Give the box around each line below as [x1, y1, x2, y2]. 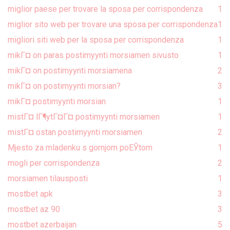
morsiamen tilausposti [8, 173, 88, 183]
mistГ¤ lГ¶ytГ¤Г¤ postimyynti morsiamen [8, 111, 160, 122]
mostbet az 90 [8, 204, 60, 214]
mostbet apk [8, 188, 53, 199]
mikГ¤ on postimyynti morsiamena [8, 65, 132, 75]
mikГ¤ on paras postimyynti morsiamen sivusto [8, 50, 179, 60]
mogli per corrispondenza [8, 158, 100, 168]
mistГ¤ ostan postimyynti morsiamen [8, 127, 142, 137]
